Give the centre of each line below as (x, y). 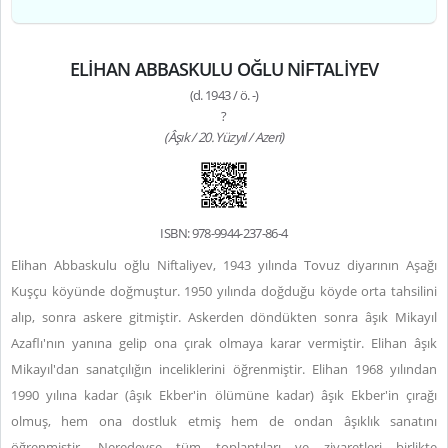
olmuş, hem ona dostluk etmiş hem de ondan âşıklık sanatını (224, 421)
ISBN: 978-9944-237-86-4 (224, 233)
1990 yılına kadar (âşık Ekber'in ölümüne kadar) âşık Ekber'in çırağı (224, 395)
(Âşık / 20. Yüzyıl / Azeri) (224, 137)
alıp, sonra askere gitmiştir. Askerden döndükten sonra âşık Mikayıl (224, 317)
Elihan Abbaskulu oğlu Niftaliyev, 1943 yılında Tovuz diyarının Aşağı (224, 265)
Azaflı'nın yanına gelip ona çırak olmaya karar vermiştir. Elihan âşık (224, 343)
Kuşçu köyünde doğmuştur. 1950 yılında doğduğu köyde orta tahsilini (224, 291)
